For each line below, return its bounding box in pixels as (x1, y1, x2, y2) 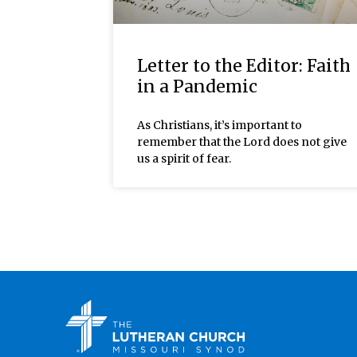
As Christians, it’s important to (137, 117, 302, 132)
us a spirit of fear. (137, 151, 231, 166)
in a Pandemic (137, 75, 257, 97)
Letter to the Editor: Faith (137, 54, 351, 76)
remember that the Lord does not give (137, 134, 347, 149)
